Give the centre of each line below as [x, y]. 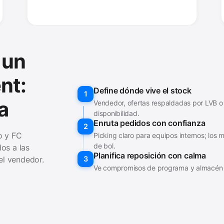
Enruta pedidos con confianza [149, 123]
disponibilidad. [116, 113]
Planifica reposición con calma [150, 155]
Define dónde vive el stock [142, 90]
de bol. [104, 145]
